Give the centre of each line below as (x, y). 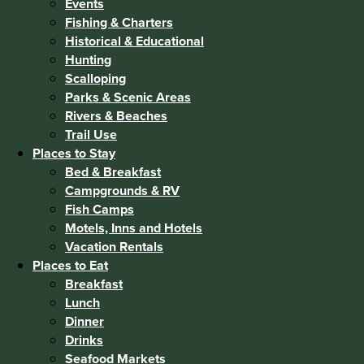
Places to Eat (70, 265)
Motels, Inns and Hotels (134, 227)
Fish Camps (100, 209)
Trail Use (91, 134)
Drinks (84, 340)
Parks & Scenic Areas (128, 97)
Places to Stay (74, 153)
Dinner (84, 321)
